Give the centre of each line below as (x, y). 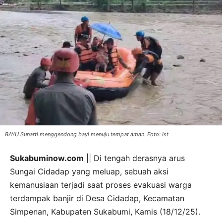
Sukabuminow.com (47, 158)
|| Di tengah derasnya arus (134, 158)
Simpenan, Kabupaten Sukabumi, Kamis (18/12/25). (105, 211)
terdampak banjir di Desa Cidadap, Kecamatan (97, 198)
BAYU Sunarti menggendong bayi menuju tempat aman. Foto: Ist (87, 134)
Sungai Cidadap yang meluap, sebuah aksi (89, 171)
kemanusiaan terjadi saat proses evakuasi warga (101, 185)
